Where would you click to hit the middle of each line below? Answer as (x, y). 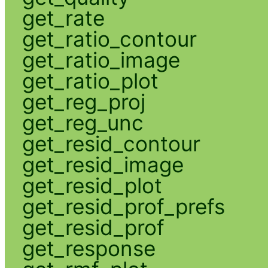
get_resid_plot (92, 185)
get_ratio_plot (90, 80)
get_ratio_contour (109, 39)
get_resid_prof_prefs (123, 206)
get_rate (63, 18)
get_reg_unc (83, 122)
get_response (89, 248)
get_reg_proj (83, 101)
